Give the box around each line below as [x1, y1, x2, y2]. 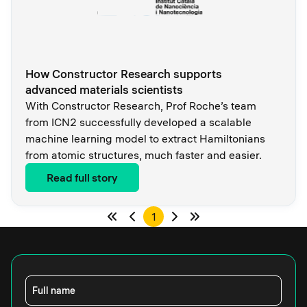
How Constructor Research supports [25, 66, 222, 82]
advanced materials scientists [25, 82, 183, 97]
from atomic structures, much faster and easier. [25, 148, 262, 162]
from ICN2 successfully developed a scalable [25, 115, 251, 130]
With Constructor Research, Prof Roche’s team [25, 99, 256, 113]
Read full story [47, 171, 118, 185]
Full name [32, 284, 75, 297]
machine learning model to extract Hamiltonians [25, 132, 265, 146]
